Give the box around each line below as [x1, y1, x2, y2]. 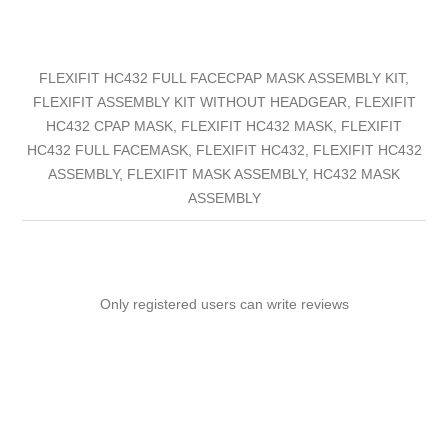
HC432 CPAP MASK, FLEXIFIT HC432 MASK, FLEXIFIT [46, 117, 402, 134]
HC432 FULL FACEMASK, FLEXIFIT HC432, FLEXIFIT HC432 [26, 141, 422, 158]
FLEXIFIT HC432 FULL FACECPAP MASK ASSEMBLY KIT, [39, 69, 409, 86]
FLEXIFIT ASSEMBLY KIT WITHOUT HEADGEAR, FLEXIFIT [32, 93, 416, 110]
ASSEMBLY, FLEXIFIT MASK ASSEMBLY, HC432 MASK [48, 165, 400, 182]
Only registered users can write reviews [99, 295, 349, 312]
